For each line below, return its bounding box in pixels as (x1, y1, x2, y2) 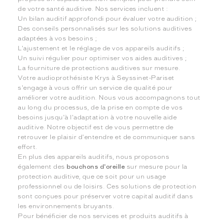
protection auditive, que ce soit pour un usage (18, 173, 166, 180)
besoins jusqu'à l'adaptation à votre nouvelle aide (18, 113, 177, 121)
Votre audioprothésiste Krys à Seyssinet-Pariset (18, 74, 175, 81)
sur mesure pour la (125, 163, 187, 170)
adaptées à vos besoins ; (18, 35, 97, 42)
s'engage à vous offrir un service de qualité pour (18, 84, 173, 91)
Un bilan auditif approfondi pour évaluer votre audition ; (18, 15, 197, 22)
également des (18, 163, 67, 170)
